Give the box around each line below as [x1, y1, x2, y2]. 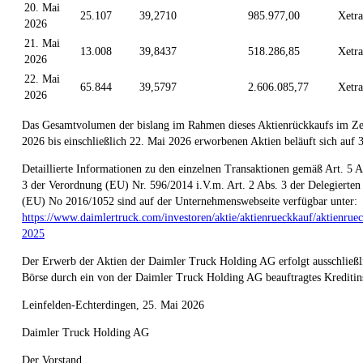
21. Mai [24, 36, 60, 49]
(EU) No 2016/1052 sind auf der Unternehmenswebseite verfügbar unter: [22, 194, 357, 207]
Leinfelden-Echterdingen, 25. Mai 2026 [22, 298, 204, 311]
